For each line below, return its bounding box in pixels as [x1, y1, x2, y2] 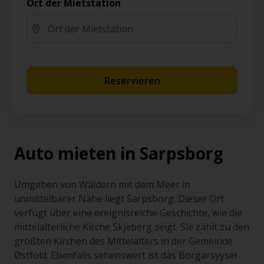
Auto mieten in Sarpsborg [14, 142, 223, 164]
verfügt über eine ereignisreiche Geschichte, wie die [14, 206, 242, 219]
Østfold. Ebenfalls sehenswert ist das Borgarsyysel [14, 249, 237, 262]
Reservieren [104, 74, 160, 87]
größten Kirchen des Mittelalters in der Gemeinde [14, 235, 233, 247]
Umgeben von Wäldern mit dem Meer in [14, 178, 190, 191]
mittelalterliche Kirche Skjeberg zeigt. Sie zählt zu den [14, 220, 249, 233]
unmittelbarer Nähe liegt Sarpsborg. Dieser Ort [14, 192, 224, 205]
